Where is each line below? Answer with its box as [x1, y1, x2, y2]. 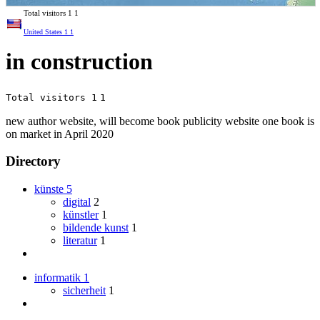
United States [24, 27, 62, 36]
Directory [6, 154, 61, 169]
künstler [63, 209, 99, 221]
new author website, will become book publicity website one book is [6, 114, 314, 127]
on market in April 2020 [6, 127, 114, 140]
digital [63, 196, 91, 209]
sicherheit [63, 284, 106, 297]
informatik [34, 271, 84, 284]
